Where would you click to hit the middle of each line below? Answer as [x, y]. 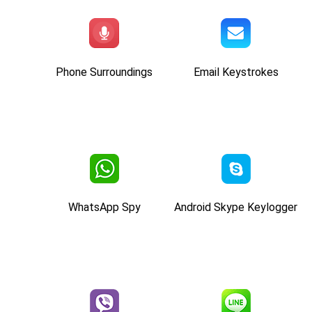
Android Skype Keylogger [236, 207]
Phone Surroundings [104, 72]
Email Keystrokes [236, 72]
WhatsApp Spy [104, 207]
